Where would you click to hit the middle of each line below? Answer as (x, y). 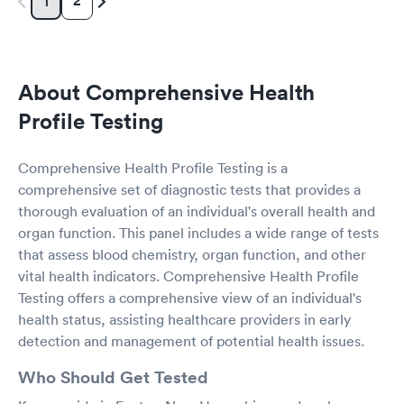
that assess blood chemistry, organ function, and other (192, 254)
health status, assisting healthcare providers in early (184, 319)
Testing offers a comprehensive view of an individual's (190, 297)
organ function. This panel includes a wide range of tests (198, 232)
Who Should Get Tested (113, 376)
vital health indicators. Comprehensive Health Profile (188, 275)
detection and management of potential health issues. (191, 340)
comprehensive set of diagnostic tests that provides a (189, 189)
